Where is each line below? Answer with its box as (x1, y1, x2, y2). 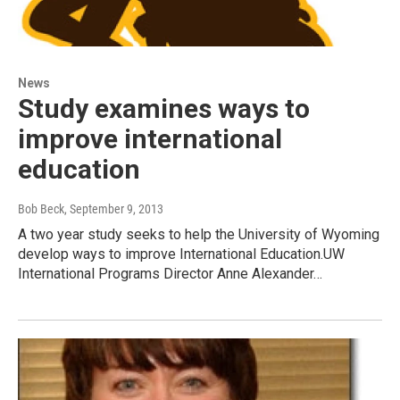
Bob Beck (18, 202, 64, 217)
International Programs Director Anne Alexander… (18, 265, 322, 283)
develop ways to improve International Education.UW (18, 246, 345, 263)
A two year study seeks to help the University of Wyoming (18, 226, 379, 244)
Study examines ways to (18, 93, 310, 125)
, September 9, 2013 (64, 202, 163, 217)
